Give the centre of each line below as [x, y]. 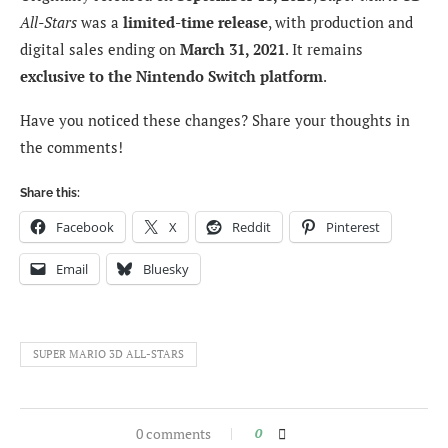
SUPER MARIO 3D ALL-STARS [108, 354]
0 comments [173, 434]
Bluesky [166, 269]
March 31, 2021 [232, 49]
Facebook [85, 227]
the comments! [71, 147]
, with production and [340, 22]
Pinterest [353, 227]
